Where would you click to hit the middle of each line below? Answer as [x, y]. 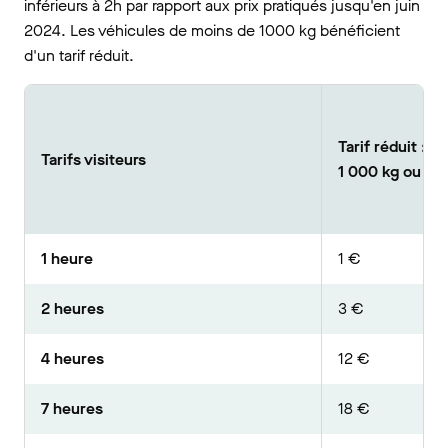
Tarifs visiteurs [93, 159]
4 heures [72, 358]
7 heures [72, 408]
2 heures [72, 308]
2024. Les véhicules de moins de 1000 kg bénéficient [212, 30]
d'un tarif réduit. [79, 55]
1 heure [67, 258]
